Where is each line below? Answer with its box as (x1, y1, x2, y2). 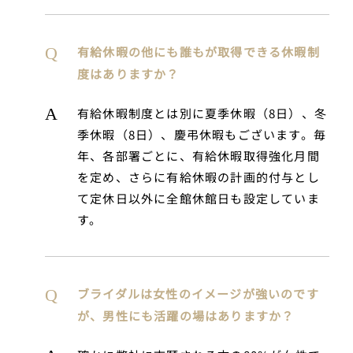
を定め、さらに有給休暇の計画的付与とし (77, 169, 320, 186)
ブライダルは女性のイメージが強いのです (77, 285, 319, 303)
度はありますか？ (77, 65, 180, 83)
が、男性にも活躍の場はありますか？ (77, 307, 295, 325)
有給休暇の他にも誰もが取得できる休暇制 (77, 43, 320, 61)
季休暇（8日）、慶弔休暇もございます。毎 (77, 126, 326, 143)
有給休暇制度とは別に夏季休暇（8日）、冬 (77, 105, 327, 122)
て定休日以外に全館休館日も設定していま (77, 190, 320, 207)
